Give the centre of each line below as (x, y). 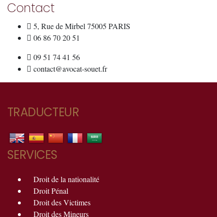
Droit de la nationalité (66, 179)
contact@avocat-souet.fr (70, 69)
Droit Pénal (51, 191)
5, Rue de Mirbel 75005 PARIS (82, 26)
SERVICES (32, 155)
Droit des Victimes (62, 202)
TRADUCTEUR (43, 112)
